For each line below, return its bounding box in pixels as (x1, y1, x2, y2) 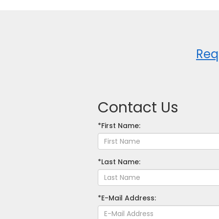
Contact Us (97, 97, 178, 118)
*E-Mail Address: (97, 193, 156, 203)
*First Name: (97, 121, 140, 131)
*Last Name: (97, 157, 140, 167)
